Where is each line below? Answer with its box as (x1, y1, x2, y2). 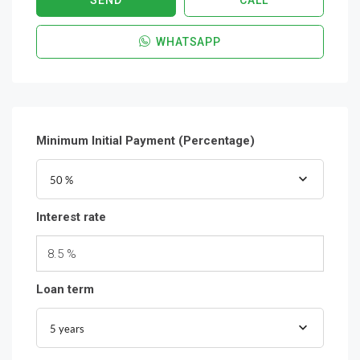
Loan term (36, 282, 94, 297)
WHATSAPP (153, 35, 221, 48)
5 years (50, 322, 84, 335)
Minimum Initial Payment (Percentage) (36, 133, 255, 148)
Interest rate (36, 210, 106, 224)
